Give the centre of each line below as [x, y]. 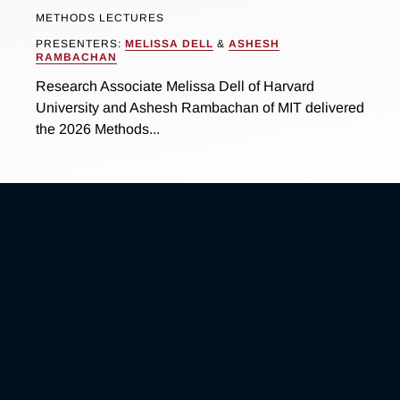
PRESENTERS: [80, 43]
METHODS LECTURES [100, 18]
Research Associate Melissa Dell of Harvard [175, 87]
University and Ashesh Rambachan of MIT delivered [200, 108]
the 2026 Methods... [97, 129]
